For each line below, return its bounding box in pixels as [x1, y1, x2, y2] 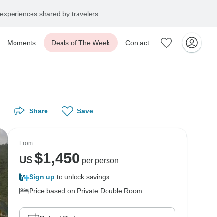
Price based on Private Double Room [29, 187, 142, 195]
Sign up [29, 173, 55, 181]
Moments [7, 39, 36, 46]
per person [79, 156, 119, 165]
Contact [125, 39, 149, 46]
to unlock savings [55, 173, 109, 181]
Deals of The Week [51, 39, 110, 46]
